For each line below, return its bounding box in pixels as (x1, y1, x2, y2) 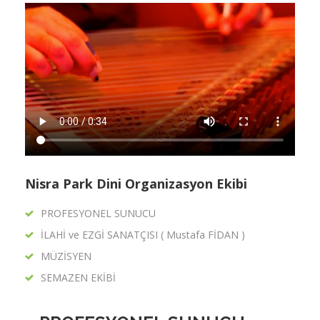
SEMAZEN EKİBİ (41, 270, 116, 284)
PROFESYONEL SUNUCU (41, 206, 156, 220)
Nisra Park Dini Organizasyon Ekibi (25, 174, 247, 192)
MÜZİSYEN (41, 249, 91, 263)
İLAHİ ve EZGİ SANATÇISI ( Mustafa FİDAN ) (41, 227, 245, 241)
